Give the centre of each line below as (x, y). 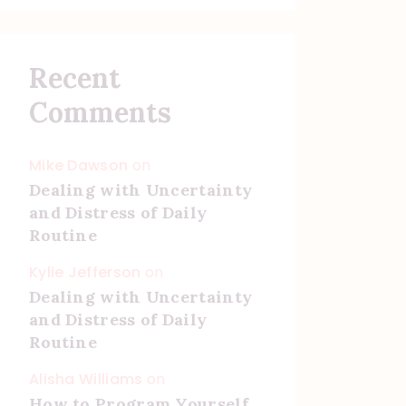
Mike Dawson (78, 166)
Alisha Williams (86, 380)
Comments (100, 112)
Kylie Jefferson (85, 273)
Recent (74, 77)
